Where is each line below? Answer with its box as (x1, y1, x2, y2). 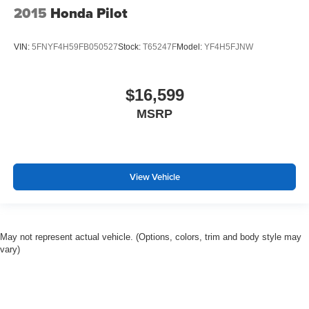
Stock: (118, 42, 143, 52)
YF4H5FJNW (204, 42, 253, 52)
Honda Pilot (50, 3, 128, 23)
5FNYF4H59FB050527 (32, 42, 118, 52)
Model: (177, 42, 204, 52)
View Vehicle (129, 170, 180, 184)
